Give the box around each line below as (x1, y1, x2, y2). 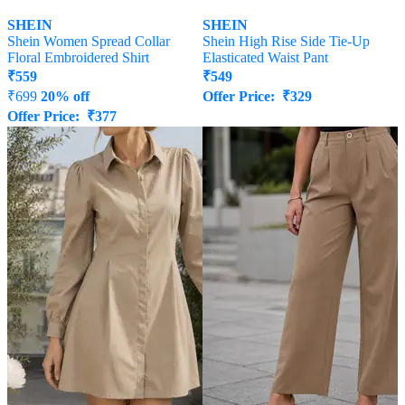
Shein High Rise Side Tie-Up (202, 33, 370, 50)
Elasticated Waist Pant (202, 50, 328, 66)
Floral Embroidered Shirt (7, 50, 149, 66)
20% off (41, 89, 89, 105)
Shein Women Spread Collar (7, 33, 170, 50)
